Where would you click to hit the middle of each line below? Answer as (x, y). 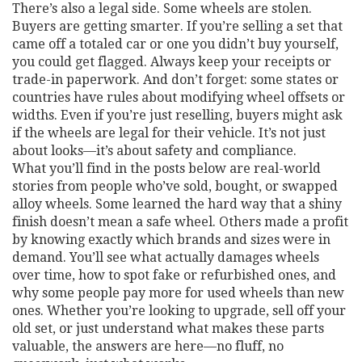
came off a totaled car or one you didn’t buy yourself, (175, 44)
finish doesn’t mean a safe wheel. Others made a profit (180, 222)
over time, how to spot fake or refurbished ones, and (174, 275)
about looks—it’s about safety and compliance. (154, 151)
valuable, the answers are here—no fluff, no (148, 346)
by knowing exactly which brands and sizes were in (171, 240)
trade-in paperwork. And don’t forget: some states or (175, 80)
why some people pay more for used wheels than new (178, 293)
